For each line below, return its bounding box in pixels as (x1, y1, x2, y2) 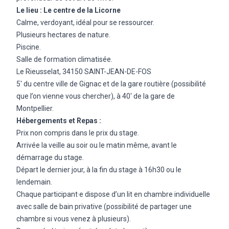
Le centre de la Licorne (43, 6, 121, 14)
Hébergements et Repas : (16, 117, 101, 125)
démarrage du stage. (16, 153, 84, 162)
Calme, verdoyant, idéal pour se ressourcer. (16, 18, 154, 27)
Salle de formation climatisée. (16, 55, 112, 63)
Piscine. (16, 43, 41, 51)
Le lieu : (16, 6, 43, 14)
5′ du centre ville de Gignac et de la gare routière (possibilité (16, 80, 206, 88)
